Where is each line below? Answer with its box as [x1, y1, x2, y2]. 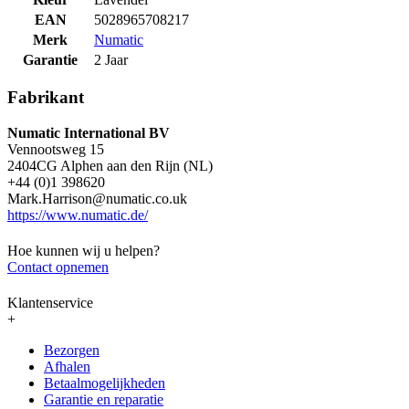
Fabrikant [7, 88, 84, 108]
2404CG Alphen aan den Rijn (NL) [7, 158, 213, 174]
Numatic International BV [7, 125, 170, 142]
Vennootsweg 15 [7, 142, 104, 158]
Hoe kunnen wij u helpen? [7, 242, 160, 258]
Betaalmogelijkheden [44, 374, 165, 391]
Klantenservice [7, 294, 93, 310]
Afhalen [44, 358, 90, 374]
